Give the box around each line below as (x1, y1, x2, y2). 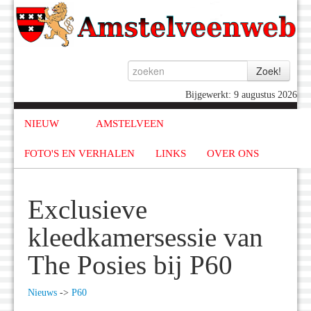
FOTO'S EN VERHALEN (24, 147, 135, 159)
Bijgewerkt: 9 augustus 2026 (185, 90, 297, 101)
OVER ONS (207, 147, 259, 159)
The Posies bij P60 (28, 251, 233, 280)
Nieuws (28, 287, 57, 299)
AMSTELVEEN (95, 118, 164, 130)
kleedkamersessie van (28, 223, 263, 253)
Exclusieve (28, 195, 147, 225)
